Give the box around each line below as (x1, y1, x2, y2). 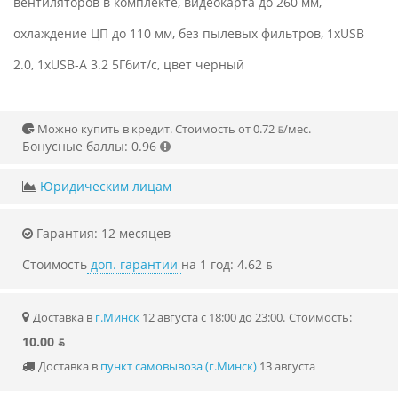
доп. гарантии (87, 256, 181, 274)
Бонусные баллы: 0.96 (22, 138, 156, 155)
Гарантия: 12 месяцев (33, 225, 171, 243)
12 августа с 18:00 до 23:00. (139, 309, 285, 326)
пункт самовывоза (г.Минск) (100, 358, 257, 375)
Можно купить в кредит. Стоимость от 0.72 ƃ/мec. (35, 121, 311, 138)
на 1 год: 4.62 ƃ (181, 256, 273, 274)
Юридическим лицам (40, 178, 171, 195)
